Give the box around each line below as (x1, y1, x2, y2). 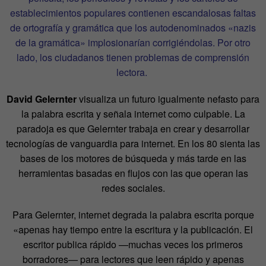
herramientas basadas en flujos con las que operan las (18, 166, 248, 180)
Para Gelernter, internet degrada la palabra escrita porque (12, 208, 254, 222)
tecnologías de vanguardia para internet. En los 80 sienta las (6, 137, 260, 151)
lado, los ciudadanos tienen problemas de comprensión (17, 50, 249, 65)
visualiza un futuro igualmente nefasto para (77, 92, 259, 106)
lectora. (116, 65, 150, 80)
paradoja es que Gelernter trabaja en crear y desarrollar (17, 122, 249, 136)
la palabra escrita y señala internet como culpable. (21, 107, 235, 121)
